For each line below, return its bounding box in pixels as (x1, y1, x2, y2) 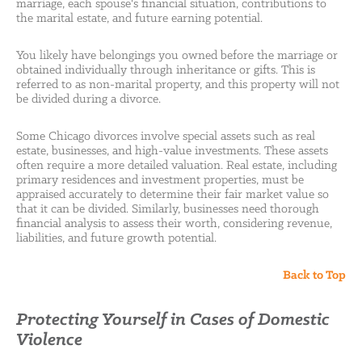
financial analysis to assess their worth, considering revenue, (16, 217, 332, 230)
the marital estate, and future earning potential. (16, 12, 263, 25)
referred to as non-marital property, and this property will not (16, 78, 339, 91)
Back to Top (283, 269, 346, 282)
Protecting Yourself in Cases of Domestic (16, 311, 330, 330)
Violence (16, 331, 82, 350)
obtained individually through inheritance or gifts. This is (16, 64, 315, 77)
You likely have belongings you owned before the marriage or (16, 49, 338, 62)
